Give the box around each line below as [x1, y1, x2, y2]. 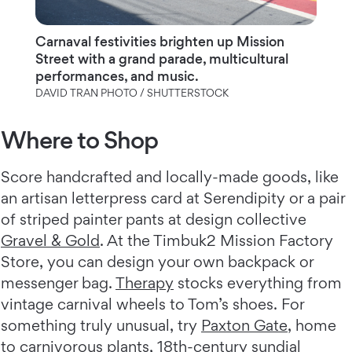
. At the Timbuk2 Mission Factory [100, 230, 333, 250]
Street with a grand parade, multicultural [35, 49, 288, 67]
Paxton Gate [201, 315, 288, 335]
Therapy [115, 273, 174, 292]
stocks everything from [174, 273, 342, 292]
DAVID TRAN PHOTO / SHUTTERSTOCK [35, 86, 229, 99]
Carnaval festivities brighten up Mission [35, 32, 284, 49]
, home [288, 315, 336, 335]
